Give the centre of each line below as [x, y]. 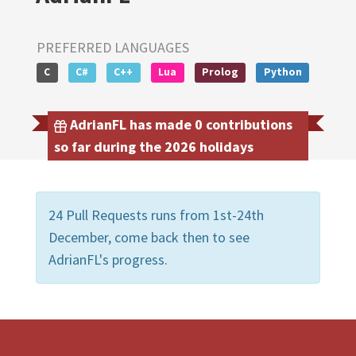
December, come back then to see [149, 237]
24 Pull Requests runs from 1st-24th [156, 215]
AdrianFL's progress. [108, 259]
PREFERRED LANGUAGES [113, 47]
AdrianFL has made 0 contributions [180, 124]
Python [282, 72]
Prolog [220, 72]
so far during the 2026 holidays [154, 146]
